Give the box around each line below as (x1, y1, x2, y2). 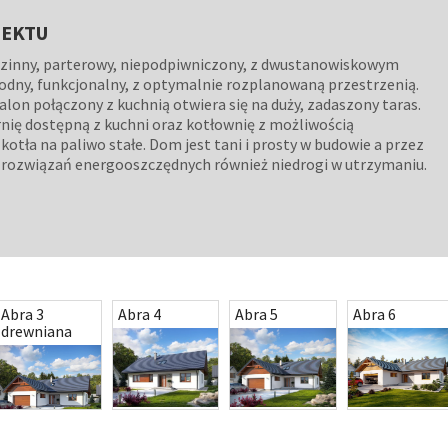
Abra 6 (352, 303, 396, 324)
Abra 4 (117, 303, 161, 324)
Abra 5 (235, 303, 279, 324)
